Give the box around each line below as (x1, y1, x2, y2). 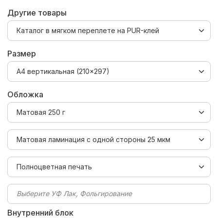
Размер (7, 48, 36, 58)
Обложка (7, 89, 43, 99)
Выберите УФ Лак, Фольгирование (17, 189, 132, 198)
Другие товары (7, 7, 67, 18)
